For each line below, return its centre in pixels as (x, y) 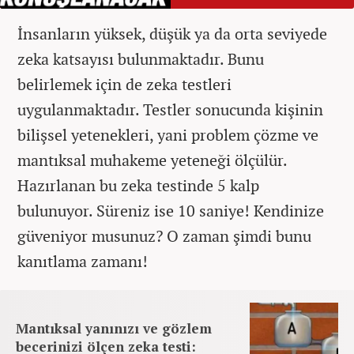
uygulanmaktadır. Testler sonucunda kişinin (170, 109)
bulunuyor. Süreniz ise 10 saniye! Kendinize (171, 210)
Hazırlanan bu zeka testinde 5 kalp (138, 185)
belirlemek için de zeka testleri (124, 84)
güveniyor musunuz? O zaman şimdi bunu (164, 235)
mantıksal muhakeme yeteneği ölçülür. (152, 160)
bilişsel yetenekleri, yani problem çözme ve (168, 134)
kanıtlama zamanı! (83, 261)
